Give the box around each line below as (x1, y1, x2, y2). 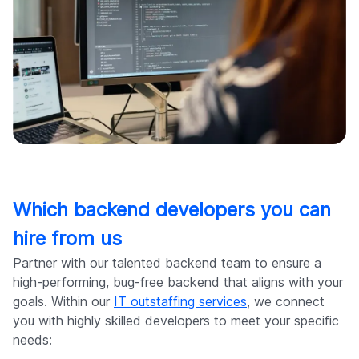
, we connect (247, 293, 325, 310)
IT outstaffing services (114, 293, 247, 310)
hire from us (13, 227, 122, 251)
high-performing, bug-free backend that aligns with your (13, 274, 343, 291)
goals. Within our (13, 293, 114, 310)
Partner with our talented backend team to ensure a (13, 255, 321, 272)
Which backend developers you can (13, 198, 331, 222)
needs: (13, 332, 52, 349)
